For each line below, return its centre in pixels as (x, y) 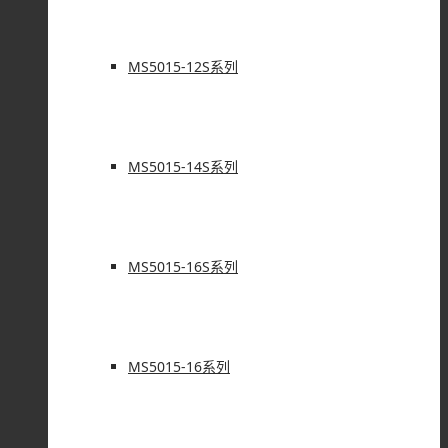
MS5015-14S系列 (183, 166)
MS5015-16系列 (179, 366)
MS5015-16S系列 (183, 266)
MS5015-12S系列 (183, 66)
